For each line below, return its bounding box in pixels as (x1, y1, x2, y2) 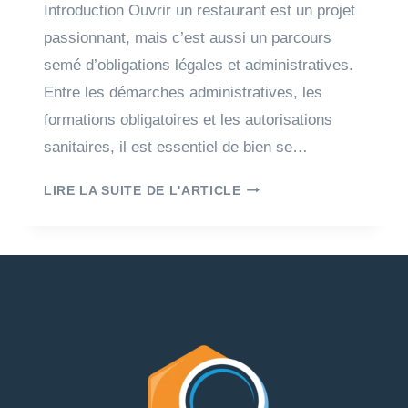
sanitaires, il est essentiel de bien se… (44, 138, 308, 156)
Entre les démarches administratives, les (44, 83, 322, 101)
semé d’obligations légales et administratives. (44, 56, 353, 74)
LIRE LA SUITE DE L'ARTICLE (44, 183, 241, 198)
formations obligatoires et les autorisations (44, 110, 332, 128)
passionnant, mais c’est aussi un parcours (44, 28, 331, 46)
